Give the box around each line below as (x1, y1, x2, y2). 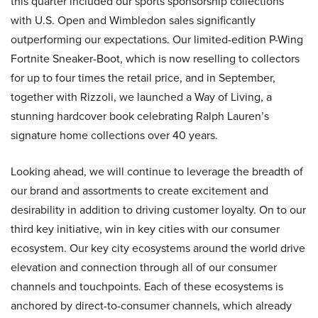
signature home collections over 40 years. (11, 127, 218, 143)
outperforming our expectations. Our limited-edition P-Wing (11, 31, 303, 47)
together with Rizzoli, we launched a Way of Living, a (11, 89, 272, 104)
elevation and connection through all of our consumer (11, 259, 277, 275)
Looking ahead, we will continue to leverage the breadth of (11, 163, 303, 179)
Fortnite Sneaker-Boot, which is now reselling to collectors (11, 50, 300, 66)
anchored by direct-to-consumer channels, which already (11, 297, 292, 313)
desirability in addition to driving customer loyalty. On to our (11, 202, 306, 217)
